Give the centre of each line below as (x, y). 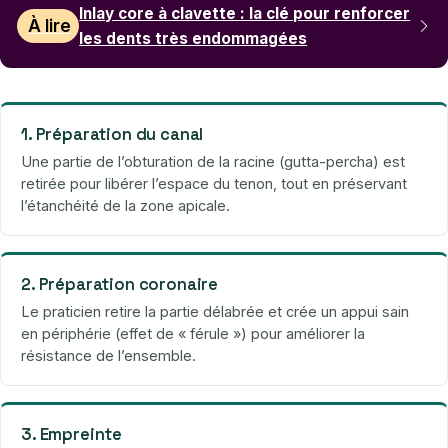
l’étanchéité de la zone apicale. (125, 206)
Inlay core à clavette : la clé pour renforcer (245, 14)
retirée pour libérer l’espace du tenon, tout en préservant (214, 184)
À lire (49, 26)
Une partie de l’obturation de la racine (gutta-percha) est (213, 162)
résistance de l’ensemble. (108, 356)
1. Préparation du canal (112, 135)
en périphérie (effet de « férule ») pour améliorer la (193, 334)
